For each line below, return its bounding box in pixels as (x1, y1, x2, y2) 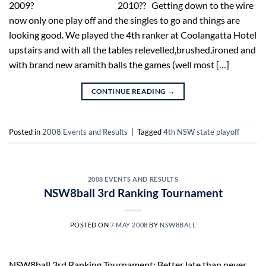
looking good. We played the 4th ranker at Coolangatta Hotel (9, 28, 256, 40)
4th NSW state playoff (163, 127, 239, 137)
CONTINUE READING (91, 86, 167, 96)
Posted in (9, 127, 42, 137)
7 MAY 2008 (110, 220, 148, 229)
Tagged (137, 127, 163, 137)
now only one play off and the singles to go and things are (9, 14, 240, 26)
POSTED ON (69, 220, 111, 229)
